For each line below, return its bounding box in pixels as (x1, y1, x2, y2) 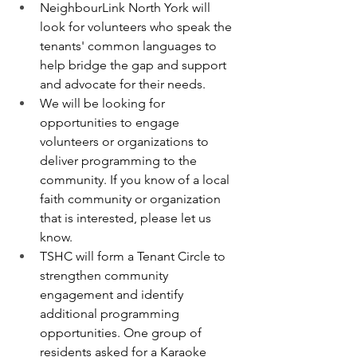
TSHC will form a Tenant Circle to (40, 249, 229, 265)
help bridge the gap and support (40, 57, 229, 73)
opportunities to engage (40, 115, 182, 131)
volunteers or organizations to (40, 134, 212, 150)
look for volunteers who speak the (40, 19, 235, 35)
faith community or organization (40, 191, 224, 207)
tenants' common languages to (40, 38, 220, 54)
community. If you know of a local (40, 172, 233, 188)
